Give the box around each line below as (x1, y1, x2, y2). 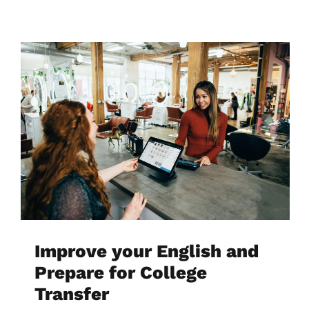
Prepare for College (34, 261, 207, 283)
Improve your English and (34, 240, 259, 261)
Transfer (34, 283, 109, 304)
